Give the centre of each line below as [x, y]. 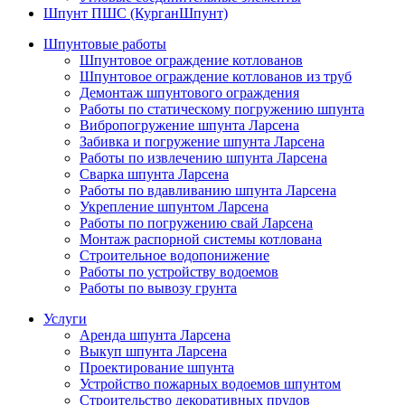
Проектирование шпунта [157, 368]
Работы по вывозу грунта [158, 288]
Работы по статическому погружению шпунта [222, 109]
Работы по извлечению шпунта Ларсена [203, 158]
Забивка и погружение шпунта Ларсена [202, 142]
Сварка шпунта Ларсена [154, 174]
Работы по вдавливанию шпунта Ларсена [208, 191]
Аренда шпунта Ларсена [155, 335]
